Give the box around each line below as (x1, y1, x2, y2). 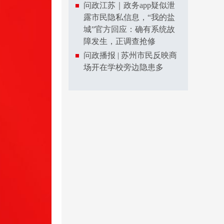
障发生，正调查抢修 (83, 37, 155, 45)
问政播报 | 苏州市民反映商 (83, 51, 177, 59)
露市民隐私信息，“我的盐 (83, 13, 175, 21)
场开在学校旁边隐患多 (83, 63, 163, 71)
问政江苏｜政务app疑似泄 (83, 1, 175, 9)
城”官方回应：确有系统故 (83, 25, 175, 33)
